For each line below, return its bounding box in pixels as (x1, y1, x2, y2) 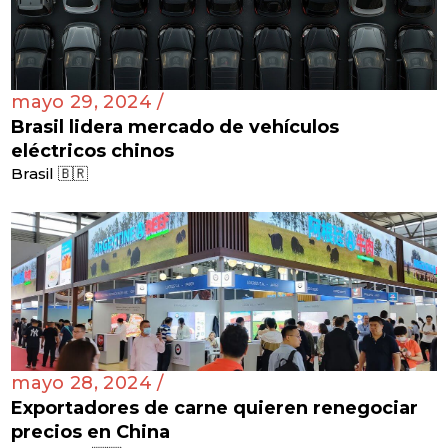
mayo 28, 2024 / (11, 372, 164, 395)
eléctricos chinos (11, 139, 175, 162)
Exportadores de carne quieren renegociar (11, 397, 419, 420)
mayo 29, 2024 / (11, 90, 164, 113)
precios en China (11, 421, 171, 444)
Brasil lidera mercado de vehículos (11, 115, 340, 138)
